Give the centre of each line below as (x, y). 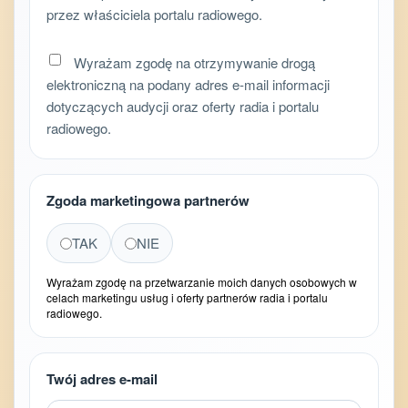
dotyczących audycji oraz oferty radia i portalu (183, 107)
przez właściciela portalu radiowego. (154, 15)
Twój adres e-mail (102, 379)
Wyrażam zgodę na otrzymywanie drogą (193, 63)
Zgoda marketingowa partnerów (148, 201)
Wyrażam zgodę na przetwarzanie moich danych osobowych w (202, 282)
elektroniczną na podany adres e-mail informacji (188, 85)
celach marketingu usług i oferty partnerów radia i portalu (187, 298)
